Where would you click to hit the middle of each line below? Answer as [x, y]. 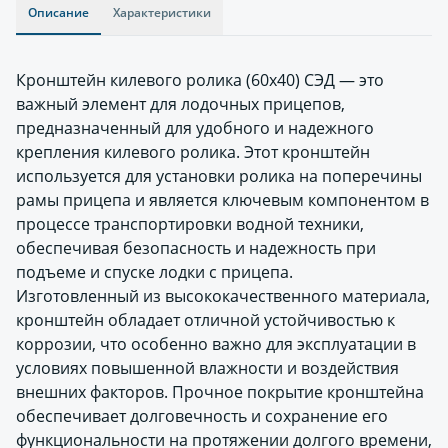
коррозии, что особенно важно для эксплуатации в [216, 344]
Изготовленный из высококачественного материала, [223, 296]
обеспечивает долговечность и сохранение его [202, 416]
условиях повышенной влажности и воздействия [207, 368]
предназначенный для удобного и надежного [195, 128]
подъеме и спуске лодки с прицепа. [154, 272]
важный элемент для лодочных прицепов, [180, 104]
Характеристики [162, 12]
